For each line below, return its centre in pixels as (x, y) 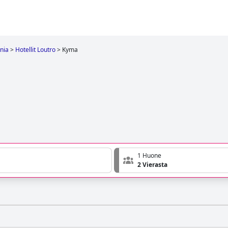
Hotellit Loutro (35, 50)
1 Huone (149, 156)
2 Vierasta (152, 165)
